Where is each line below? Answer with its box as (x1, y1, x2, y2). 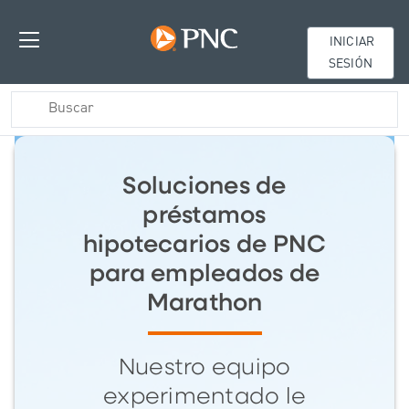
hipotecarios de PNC (82, 232, 327, 257)
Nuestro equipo (118, 356, 291, 379)
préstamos (142, 203, 267, 228)
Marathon (146, 290, 263, 316)
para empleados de (89, 261, 320, 287)
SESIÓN (329, 55, 372, 74)
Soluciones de (122, 173, 287, 199)
